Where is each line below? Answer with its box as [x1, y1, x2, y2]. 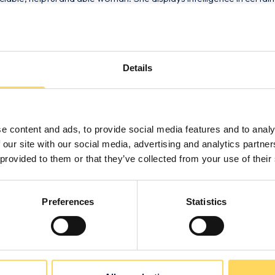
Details [122, 62, 153, 73]
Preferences [42, 196, 95, 207]
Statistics [186, 196, 227, 207]
